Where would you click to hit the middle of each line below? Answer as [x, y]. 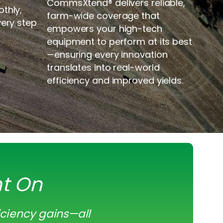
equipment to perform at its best [119, 41]
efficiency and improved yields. [115, 80]
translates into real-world [103, 67]
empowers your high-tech [105, 28]
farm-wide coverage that [103, 15]
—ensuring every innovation [107, 54]
